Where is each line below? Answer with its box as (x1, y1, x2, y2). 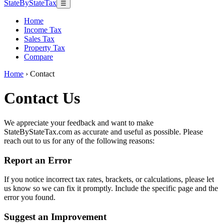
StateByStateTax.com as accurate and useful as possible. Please (4, 127, 203, 136)
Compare (24, 52, 53, 61)
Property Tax (24, 43, 65, 52)
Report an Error (4, 154, 71, 165)
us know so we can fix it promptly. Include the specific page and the (4, 184, 218, 193)
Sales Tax (24, 34, 54, 43)
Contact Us (4, 89, 80, 107)
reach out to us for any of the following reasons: (4, 136, 154, 145)
